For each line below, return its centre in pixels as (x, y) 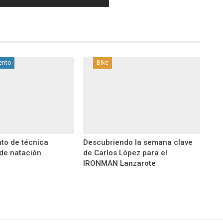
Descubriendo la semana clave (138, 143)
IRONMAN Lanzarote (119, 164)
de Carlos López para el (125, 153)
